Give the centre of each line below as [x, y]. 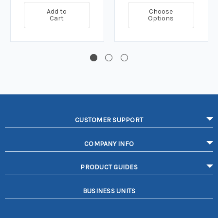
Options [161, 18]
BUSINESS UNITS [109, 191]
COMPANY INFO [109, 144]
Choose [161, 11]
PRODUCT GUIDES [109, 167]
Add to [57, 11]
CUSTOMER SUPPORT [109, 120]
